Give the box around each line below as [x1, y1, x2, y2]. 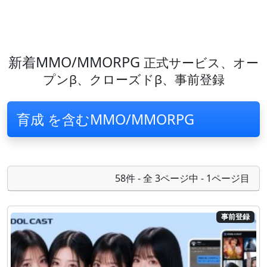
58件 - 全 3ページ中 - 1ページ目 [115, 172, 250, 185]
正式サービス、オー [144, 54, 259, 71]
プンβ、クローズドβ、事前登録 [42, 71, 225, 88]
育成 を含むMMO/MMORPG [17, 110, 194, 129]
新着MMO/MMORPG [8, 52, 144, 72]
